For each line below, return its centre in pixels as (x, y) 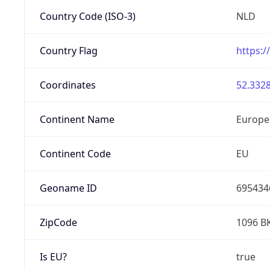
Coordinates (67, 85)
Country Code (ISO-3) (87, 16)
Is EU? (53, 256)
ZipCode (58, 222)
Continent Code (75, 153)
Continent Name (77, 119)
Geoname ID (68, 188)
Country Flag (68, 50)
